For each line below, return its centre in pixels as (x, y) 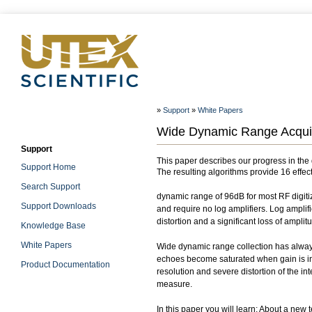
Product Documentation (65, 265)
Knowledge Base (53, 226)
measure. (174, 284)
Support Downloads (58, 206)
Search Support (50, 187)
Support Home (48, 167)
